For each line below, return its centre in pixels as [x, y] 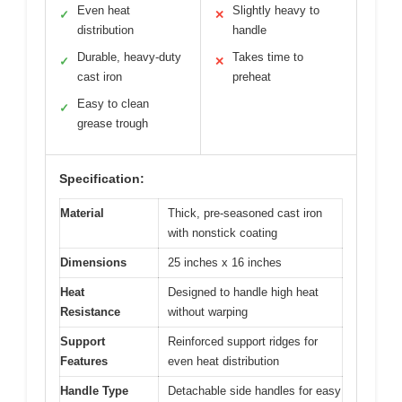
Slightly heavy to [276, 10]
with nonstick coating [223, 232]
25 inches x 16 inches [225, 262]
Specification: [102, 178]
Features [84, 361]
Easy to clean [113, 103]
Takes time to [268, 57]
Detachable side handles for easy [254, 390]
